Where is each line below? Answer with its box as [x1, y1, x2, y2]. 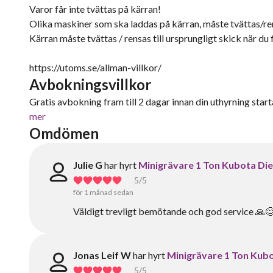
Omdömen [29, 124, 99, 142]
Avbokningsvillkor [29, 76, 151, 93]
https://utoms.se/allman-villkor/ [29, 62, 161, 73]
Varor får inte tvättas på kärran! [29, 3, 161, 15]
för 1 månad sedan [73, 188, 133, 197]
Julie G [73, 159, 102, 171]
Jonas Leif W [73, 249, 131, 261]
